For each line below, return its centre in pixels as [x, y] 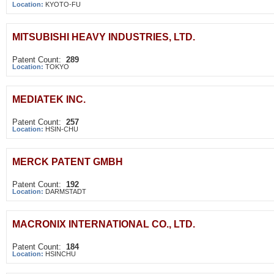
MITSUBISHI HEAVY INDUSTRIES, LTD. [104, 37]
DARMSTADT [66, 191]
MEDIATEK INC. [49, 99]
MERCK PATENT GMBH [68, 162]
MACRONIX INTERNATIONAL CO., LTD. [104, 224]
